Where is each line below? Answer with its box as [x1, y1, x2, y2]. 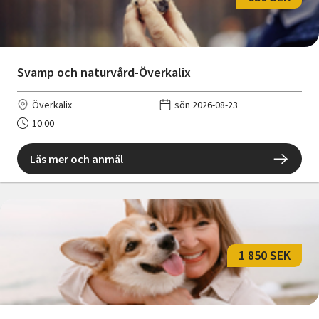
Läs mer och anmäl [30, 151, 123, 166]
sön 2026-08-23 [174, 98, 238, 111]
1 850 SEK [239, 247, 291, 264]
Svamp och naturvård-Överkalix [17, 63, 191, 80]
